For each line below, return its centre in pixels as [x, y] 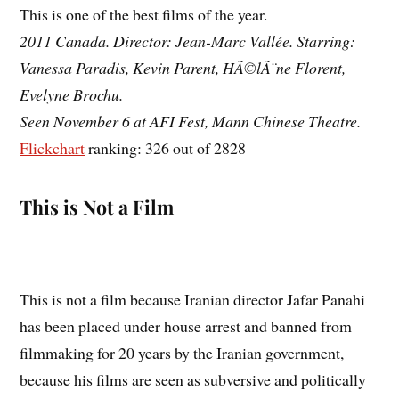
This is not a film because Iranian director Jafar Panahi [193, 299]
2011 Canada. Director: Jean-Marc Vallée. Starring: [188, 41]
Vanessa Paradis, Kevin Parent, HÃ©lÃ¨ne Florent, [183, 68]
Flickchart [53, 148]
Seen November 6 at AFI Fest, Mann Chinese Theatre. [191, 122]
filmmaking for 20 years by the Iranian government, [182, 352]
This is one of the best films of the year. [144, 15]
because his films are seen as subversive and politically [193, 379]
